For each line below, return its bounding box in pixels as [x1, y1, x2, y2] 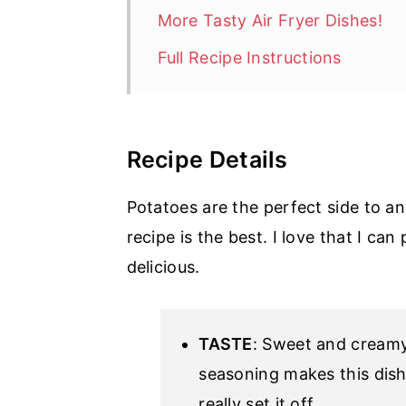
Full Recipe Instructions [157, 47, 342, 67]
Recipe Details [126, 145, 288, 173]
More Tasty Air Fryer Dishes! [157, 10, 382, 30]
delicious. [126, 256, 200, 276]
